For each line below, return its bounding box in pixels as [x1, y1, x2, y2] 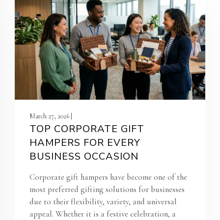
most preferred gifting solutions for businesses [29, 184, 185, 195]
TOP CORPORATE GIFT [29, 122, 144, 136]
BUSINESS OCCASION [29, 150, 138, 164]
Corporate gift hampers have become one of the [29, 172, 187, 183]
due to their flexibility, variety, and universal [29, 196, 177, 207]
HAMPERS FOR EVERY [29, 136, 140, 150]
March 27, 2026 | [29, 112, 72, 121]
